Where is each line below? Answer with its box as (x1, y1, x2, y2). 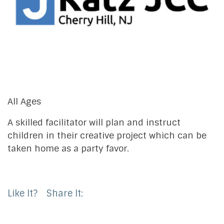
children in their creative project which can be (7, 129, 206, 141)
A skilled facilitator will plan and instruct (7, 116, 180, 128)
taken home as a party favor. (7, 142, 129, 154)
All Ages (7, 95, 41, 107)
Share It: (46, 187, 83, 199)
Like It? (7, 187, 37, 199)
